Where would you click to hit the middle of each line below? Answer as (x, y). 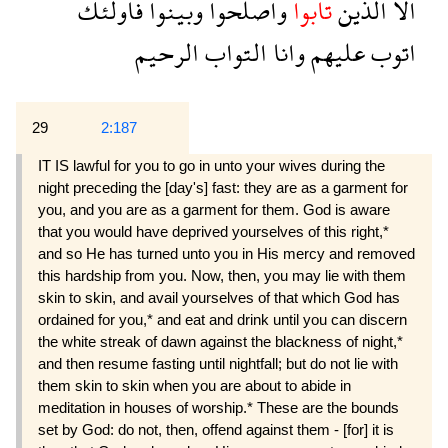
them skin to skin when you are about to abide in (194, 385)
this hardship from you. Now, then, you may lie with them (222, 275)
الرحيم (167, 52)
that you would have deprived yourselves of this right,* (213, 231)
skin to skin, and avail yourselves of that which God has (219, 297)
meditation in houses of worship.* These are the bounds (218, 407)
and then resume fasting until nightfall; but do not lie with (218, 363)
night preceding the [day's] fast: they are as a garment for (223, 187)
